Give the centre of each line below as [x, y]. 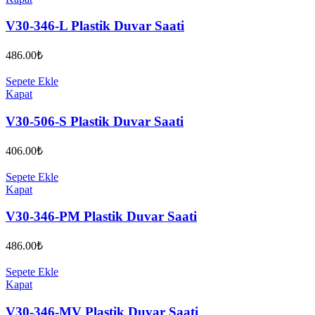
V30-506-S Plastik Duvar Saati [95, 121]
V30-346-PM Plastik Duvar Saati [101, 217]
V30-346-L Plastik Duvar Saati [95, 26]
